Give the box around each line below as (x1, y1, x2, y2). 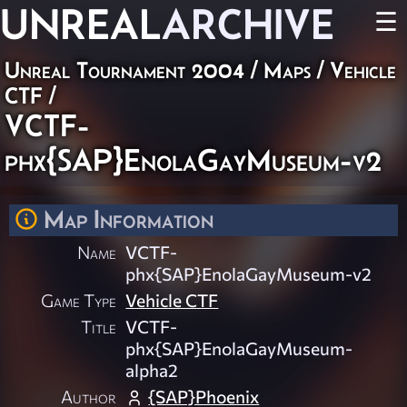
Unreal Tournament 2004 (5, 57, 244, 83)
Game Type (41, 289, 117, 312)
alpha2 (125, 359, 179, 382)
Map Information (44, 204, 213, 233)
